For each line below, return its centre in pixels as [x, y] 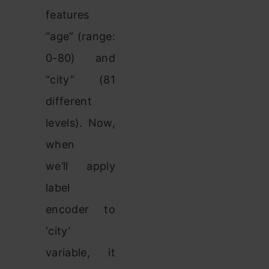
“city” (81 [80, 79]
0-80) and [80, 58]
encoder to [80, 209]
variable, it [80, 252]
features [68, 14]
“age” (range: [80, 36]
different [69, 101]
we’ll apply [80, 166]
